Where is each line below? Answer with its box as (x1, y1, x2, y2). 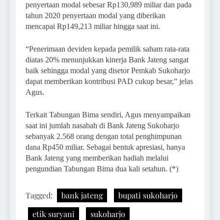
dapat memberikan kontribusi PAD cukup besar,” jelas (26, 77, 193, 85)
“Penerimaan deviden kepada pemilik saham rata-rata (26, 44, 190, 53)
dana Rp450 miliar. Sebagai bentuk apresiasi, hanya (26, 142, 185, 151)
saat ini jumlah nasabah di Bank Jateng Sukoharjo (26, 121, 179, 130)
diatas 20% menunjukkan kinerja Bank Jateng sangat (26, 55, 189, 64)
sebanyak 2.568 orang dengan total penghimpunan (26, 132, 182, 140)
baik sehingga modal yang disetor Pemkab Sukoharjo (26, 66, 190, 75)
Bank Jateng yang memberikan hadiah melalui (26, 153, 168, 162)
